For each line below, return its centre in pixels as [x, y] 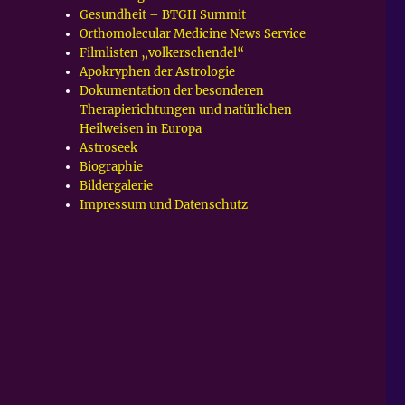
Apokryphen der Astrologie [158, 71]
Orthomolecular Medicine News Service [193, 33]
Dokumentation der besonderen [172, 90]
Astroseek [109, 147]
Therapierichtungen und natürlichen [186, 109]
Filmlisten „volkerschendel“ [162, 52]
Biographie [112, 166]
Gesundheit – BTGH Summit [163, 14]
